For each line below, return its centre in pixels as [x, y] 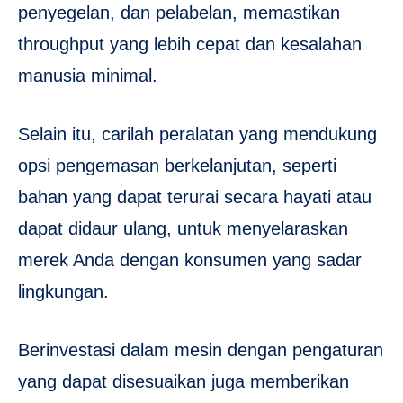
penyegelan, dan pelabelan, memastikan [179, 13]
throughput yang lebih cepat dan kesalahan [190, 45]
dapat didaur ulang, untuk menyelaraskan [183, 229]
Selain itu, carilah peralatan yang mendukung [197, 134]
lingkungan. [63, 292]
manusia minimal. [88, 76]
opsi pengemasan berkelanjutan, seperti [177, 166]
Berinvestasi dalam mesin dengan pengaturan [201, 350]
